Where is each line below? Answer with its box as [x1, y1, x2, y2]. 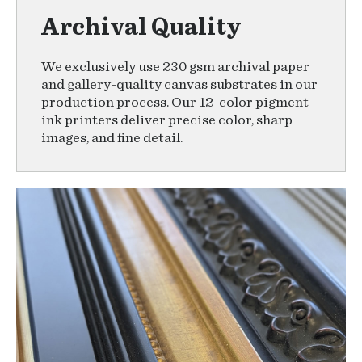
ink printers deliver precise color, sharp [41, 113, 293, 128]
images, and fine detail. [41, 131, 183, 145]
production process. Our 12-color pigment [41, 95, 309, 110]
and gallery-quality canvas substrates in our [41, 78, 318, 92]
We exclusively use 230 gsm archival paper [41, 60, 309, 74]
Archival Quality [41, 15, 241, 40]
